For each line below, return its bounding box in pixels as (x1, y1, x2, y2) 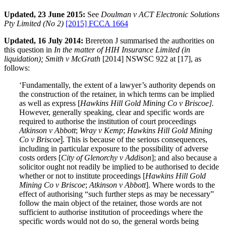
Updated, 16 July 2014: (4, 36, 85, 45)
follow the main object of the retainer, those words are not (19, 198, 202, 207)
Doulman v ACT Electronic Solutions (101, 10, 219, 19)
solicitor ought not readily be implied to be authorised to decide (19, 162, 219, 171)
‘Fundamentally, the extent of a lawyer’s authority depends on (19, 80, 215, 89)
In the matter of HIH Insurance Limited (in (54, 45, 190, 54)
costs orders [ (19, 153, 61, 162)
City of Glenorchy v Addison (61, 153, 151, 162)
